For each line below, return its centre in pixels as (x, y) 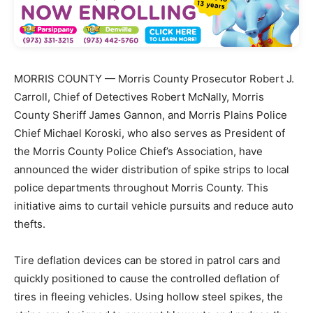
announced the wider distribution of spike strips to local (152, 170)
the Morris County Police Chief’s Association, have (138, 152)
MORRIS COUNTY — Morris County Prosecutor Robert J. (154, 79)
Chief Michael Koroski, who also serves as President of (150, 133)
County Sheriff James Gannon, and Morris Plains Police (151, 115)
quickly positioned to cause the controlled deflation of (147, 279)
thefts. (30, 224)
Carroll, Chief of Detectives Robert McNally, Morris (139, 97)
